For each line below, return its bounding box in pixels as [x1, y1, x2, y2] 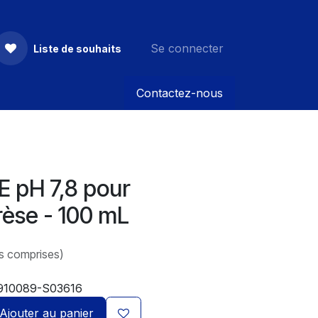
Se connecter [150, 41, 224, 55]
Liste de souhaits [33, 42, 121, 55]
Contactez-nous [136, 86, 223, 100]
